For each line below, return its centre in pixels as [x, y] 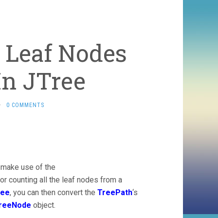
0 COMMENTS [25, 105]
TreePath [115, 192]
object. [43, 205]
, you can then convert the [54, 192]
